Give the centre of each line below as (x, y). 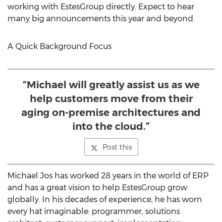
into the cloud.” (111, 126)
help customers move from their (111, 99)
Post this (117, 147)
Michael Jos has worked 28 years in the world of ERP (108, 176)
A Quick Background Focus (59, 46)
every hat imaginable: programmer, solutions (94, 211)
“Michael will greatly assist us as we (111, 85)
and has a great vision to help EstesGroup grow (97, 188)
